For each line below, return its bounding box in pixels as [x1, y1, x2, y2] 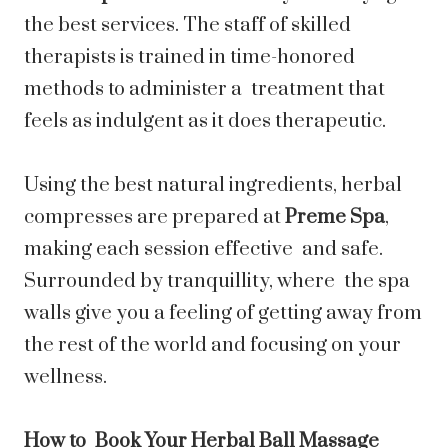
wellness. [24, 365, 107, 391]
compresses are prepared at [24, 205, 285, 231]
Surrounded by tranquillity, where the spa [24, 269, 410, 295]
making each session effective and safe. [24, 237, 383, 263]
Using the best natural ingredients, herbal [24, 173, 402, 199]
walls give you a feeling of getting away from [24, 301, 422, 327]
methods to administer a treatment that [24, 77, 385, 103]
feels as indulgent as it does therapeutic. [24, 109, 386, 135]
